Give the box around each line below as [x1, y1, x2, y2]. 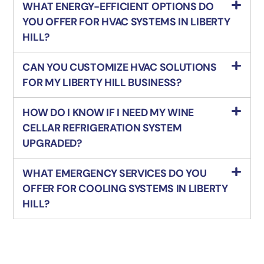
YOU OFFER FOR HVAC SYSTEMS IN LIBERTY [22, 15, 230, 29]
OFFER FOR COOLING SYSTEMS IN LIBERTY [22, 182, 228, 196]
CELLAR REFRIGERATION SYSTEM [22, 121, 182, 135]
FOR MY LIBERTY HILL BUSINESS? [22, 76, 181, 90]
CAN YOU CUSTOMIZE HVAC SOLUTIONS [22, 61, 217, 74]
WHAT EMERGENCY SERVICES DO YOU [22, 167, 207, 180]
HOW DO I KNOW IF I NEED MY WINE [22, 106, 194, 120]
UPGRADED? [22, 137, 82, 150]
